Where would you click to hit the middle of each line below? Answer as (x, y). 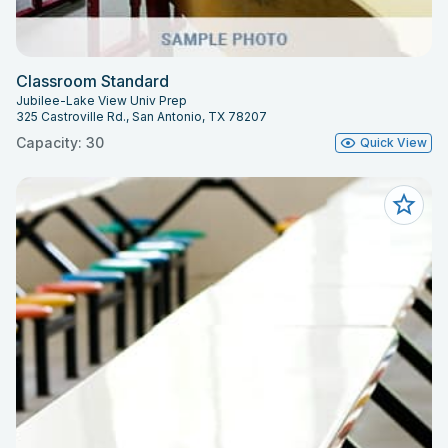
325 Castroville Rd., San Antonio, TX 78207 (141, 116)
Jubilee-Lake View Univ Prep (101, 100)
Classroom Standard (92, 80)
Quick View (393, 142)
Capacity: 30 (60, 142)
